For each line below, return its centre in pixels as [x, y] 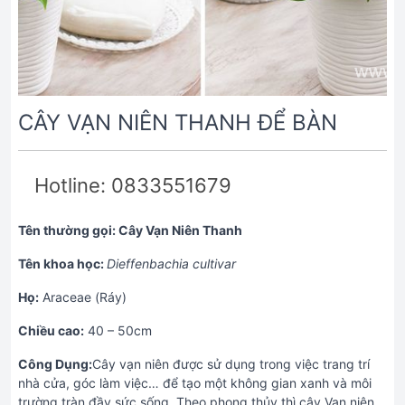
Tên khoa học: [62, 264]
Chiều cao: [51, 330]
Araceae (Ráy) [83, 297]
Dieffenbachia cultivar [171, 264]
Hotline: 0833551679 [133, 185]
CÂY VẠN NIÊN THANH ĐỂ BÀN [178, 122]
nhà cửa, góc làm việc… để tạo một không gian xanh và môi [195, 383]
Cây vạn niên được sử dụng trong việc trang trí [231, 364]
